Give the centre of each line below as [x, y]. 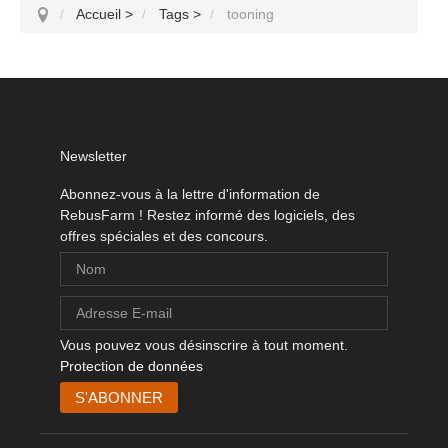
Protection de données [131, 365]
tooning [250, 13]
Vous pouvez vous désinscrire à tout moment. [204, 344]
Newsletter [93, 155]
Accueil [98, 13]
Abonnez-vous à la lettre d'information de [190, 193]
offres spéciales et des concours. [164, 235]
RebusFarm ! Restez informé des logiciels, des [207, 214]
